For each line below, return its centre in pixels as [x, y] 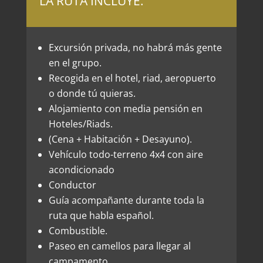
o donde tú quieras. [92, 94]
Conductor [72, 185]
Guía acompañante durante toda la [126, 200]
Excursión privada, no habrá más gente [135, 48]
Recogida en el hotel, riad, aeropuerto [132, 78]
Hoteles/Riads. [80, 124]
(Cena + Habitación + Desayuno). [120, 139]
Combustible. [78, 231]
